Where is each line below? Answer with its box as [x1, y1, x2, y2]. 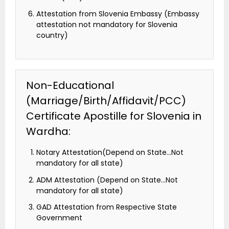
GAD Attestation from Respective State [36, 201, 177, 212]
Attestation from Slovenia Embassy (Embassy [36, 9, 199, 19]
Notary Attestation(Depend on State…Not [36, 147, 184, 158]
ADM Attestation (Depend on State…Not [36, 174, 178, 185]
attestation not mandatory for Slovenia [36, 19, 177, 30]
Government [36, 212, 82, 223]
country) [36, 30, 68, 41]
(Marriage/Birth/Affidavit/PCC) [26, 94, 186, 108]
